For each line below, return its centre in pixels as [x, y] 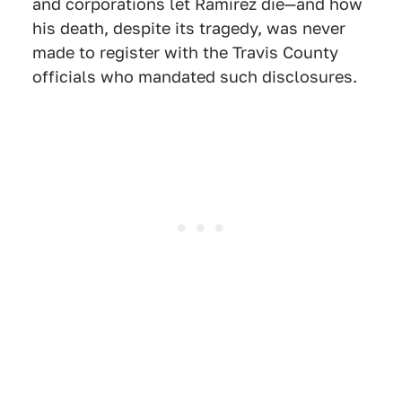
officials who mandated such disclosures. [195, 77]
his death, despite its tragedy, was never [189, 29]
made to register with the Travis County [185, 53]
